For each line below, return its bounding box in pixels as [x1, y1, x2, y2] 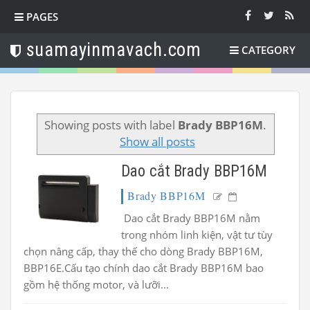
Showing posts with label [44, 116, 178, 133]
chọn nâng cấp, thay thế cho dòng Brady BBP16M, [24, 244, 263, 258]
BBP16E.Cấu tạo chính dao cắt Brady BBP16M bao [24, 260, 264, 275]
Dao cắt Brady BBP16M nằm [121, 210, 261, 225]
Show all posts [119, 133, 195, 149]
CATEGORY [241, 43, 295, 57]
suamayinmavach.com [26, 39, 202, 61]
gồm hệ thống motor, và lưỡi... [24, 277, 169, 291]
